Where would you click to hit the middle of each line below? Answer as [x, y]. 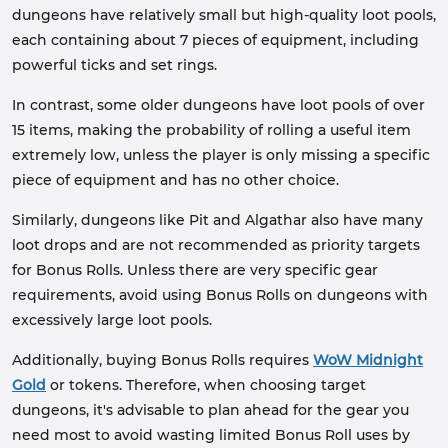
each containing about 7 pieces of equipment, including [215, 40]
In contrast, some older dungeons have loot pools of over [218, 105]
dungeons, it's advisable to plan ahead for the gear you [210, 410]
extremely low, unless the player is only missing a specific [221, 155]
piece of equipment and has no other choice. [175, 180]
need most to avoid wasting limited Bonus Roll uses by [211, 435]
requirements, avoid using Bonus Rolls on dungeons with [220, 295]
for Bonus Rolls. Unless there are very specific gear [195, 270]
